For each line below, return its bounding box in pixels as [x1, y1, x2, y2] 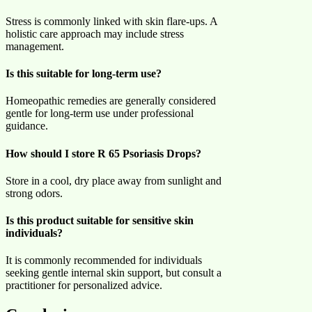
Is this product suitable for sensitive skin [6, 214, 194, 227]
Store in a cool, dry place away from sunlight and [6, 174, 221, 187]
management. [6, 40, 64, 52]
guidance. [6, 120, 48, 132]
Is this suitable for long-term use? [6, 68, 162, 80]
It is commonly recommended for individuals [6, 254, 202, 267]
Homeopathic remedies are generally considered [6, 95, 216, 107]
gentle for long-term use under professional [6, 107, 194, 120]
